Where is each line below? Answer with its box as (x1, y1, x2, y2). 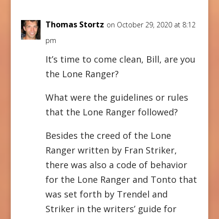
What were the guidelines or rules (45, 91, 188, 103)
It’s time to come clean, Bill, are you (45, 53, 196, 65)
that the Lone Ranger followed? (45, 106, 178, 118)
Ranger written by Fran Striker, (45, 144, 177, 156)
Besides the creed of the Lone (45, 130, 171, 141)
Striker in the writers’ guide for (45, 203, 176, 215)
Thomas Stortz (45, 19, 104, 30)
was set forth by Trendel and (45, 188, 168, 200)
